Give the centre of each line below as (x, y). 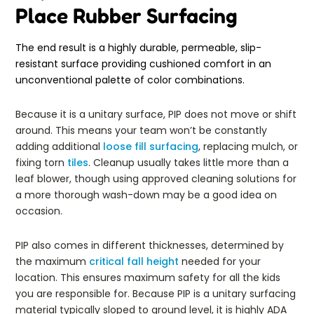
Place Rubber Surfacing (127, 15)
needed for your (220, 261)
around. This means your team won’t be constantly (141, 130)
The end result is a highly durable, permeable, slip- (138, 47)
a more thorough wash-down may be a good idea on (146, 194)
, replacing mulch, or (248, 146)
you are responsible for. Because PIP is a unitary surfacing (156, 293)
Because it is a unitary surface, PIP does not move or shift (156, 114)
